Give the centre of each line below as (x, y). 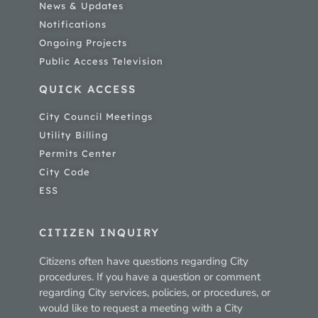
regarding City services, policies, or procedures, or (155, 293)
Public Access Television (101, 61)
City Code (65, 172)
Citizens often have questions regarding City (144, 262)
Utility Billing (73, 135)
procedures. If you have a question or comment (150, 277)
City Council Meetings (96, 117)
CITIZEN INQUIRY (99, 233)
